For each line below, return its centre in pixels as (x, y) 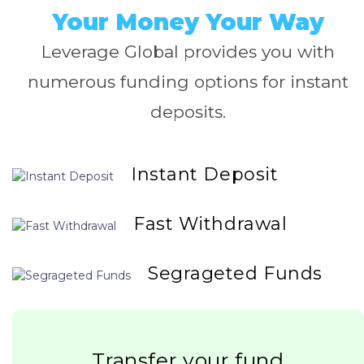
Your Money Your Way (188, 22)
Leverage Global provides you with (188, 51)
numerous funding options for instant (188, 81)
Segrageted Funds (235, 273)
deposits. (188, 111)
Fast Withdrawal (210, 223)
